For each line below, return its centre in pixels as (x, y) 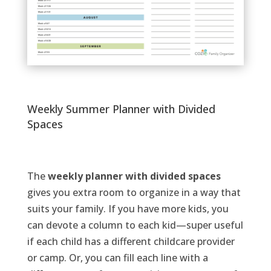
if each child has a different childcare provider (131, 241)
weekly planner (86, 176)
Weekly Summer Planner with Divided (121, 109)
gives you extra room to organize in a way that (134, 192)
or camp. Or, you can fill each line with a (117, 257)
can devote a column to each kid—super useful (135, 225)
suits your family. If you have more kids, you (128, 208)
